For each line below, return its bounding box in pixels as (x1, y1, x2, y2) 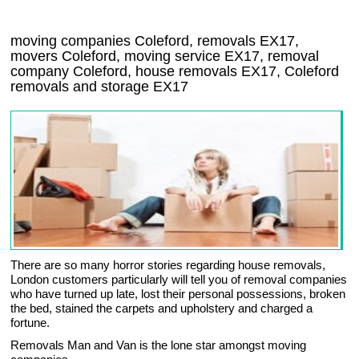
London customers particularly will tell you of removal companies (10, 272, 348, 286)
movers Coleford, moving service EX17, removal (10, 48, 320, 64)
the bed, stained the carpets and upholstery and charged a (10, 301, 313, 315)
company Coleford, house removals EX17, (10, 63, 285, 79)
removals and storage (10, 79, 154, 95)
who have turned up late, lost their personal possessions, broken (10, 287, 346, 301)
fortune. (10, 316, 50, 329)
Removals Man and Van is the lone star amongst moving (10, 338, 307, 352)
